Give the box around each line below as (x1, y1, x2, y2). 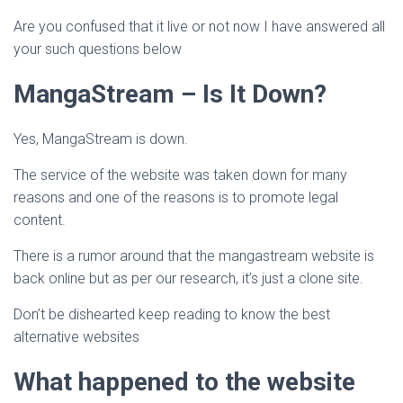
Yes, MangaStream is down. (13, 130, 188, 148)
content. (13, 211, 66, 228)
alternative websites (13, 328, 139, 345)
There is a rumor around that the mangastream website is (13, 247, 374, 264)
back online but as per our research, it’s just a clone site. (13, 270, 363, 287)
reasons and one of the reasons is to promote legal (13, 189, 338, 206)
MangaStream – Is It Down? (13, 79, 327, 109)
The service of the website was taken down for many (13, 166, 347, 184)
